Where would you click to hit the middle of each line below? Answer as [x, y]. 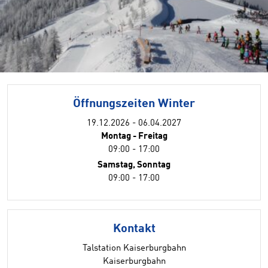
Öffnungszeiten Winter [134, 104]
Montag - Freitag [134, 137]
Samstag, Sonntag [134, 165]
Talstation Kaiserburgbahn [134, 249]
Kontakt [134, 229]
